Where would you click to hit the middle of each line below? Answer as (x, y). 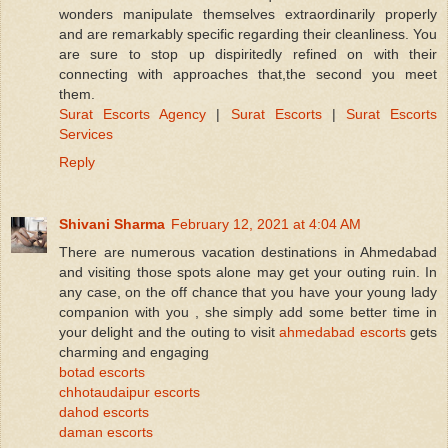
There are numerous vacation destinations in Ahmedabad (248, 251)
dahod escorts (104, 411)
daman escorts (106, 431)
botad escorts (102, 371)
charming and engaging (134, 351)
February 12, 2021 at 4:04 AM (266, 223)
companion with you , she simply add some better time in (248, 311)
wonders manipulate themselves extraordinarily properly (248, 13)
